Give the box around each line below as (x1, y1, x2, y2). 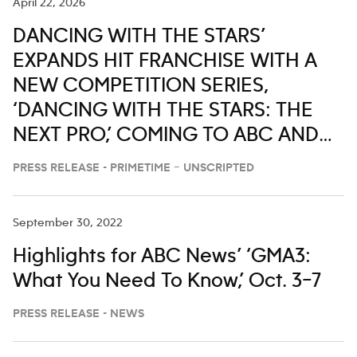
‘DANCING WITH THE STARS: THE (13, 100, 313, 122)
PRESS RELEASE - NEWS (13, 308, 144, 321)
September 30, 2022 (13, 217, 123, 230)
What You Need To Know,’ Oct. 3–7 (13, 271, 321, 292)
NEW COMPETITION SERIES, (13, 76, 269, 97)
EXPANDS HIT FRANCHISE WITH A (13, 51, 317, 73)
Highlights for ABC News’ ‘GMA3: (13, 246, 311, 268)
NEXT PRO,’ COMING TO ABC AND (13, 125, 319, 147)
